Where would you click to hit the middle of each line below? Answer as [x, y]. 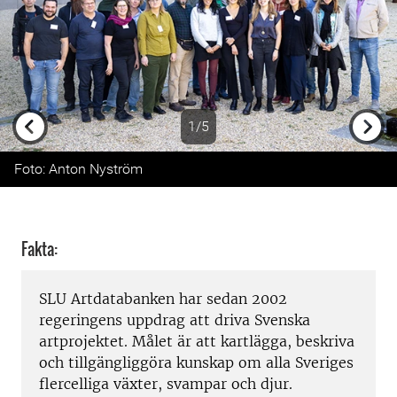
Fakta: [39, 249]
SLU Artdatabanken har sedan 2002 [163, 299]
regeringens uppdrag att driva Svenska [175, 320]
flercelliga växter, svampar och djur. [168, 384]
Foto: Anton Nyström [78, 168]
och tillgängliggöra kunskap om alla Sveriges [196, 363]
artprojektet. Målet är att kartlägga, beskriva [197, 342]
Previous [56, 160]
